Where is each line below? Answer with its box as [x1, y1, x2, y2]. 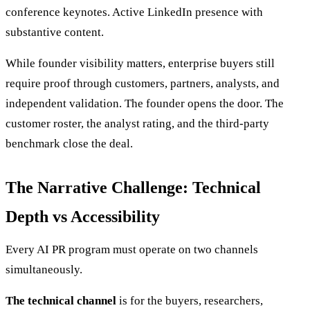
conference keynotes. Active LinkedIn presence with [6, 6, 263, 19]
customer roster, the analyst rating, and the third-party [6, 117, 269, 131]
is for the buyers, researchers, [116, 294, 263, 308]
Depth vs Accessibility [6, 208, 160, 226]
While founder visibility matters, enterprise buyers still [6, 57, 275, 71]
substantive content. [6, 26, 104, 39]
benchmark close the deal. [6, 137, 133, 151]
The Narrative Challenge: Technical [6, 179, 261, 197]
